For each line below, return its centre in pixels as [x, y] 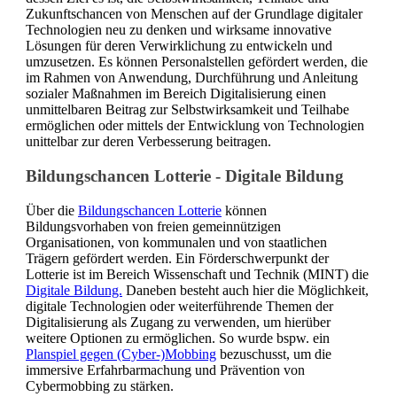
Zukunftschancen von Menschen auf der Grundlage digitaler [194, 14]
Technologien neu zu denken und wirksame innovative [179, 30]
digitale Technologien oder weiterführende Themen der [179, 306]
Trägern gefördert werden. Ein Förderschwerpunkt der [177, 258]
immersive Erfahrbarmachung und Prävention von [165, 370]
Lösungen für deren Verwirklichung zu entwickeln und [179, 46]
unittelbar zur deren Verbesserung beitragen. [148, 142]
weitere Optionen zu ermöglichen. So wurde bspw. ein [178, 338]
